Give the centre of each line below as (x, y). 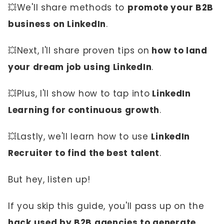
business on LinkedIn (57, 24)
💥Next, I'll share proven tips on (79, 50)
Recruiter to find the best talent (84, 153)
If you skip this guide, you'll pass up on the (106, 206)
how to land (178, 50)
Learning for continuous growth (84, 110)
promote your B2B (170, 7)
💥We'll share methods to (68, 7)
